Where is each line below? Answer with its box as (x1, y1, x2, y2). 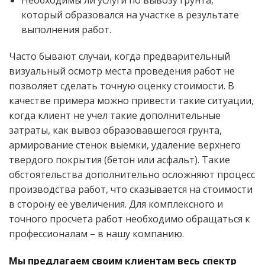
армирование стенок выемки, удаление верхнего (9, 138, 241, 152)
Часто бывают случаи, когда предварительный (9, 50, 230, 63)
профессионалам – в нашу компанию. (9, 227, 184, 241)
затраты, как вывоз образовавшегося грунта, (9, 124, 222, 137)
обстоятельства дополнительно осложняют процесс (9, 168, 255, 182)
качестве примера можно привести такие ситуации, (9, 94, 254, 108)
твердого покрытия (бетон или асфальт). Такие (9, 153, 230, 167)
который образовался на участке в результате (21, 8, 239, 21)
